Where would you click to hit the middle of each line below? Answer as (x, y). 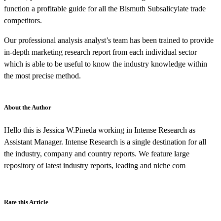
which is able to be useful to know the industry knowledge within (106, 64)
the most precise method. (42, 75)
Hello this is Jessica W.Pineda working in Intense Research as (100, 130)
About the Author (28, 107)
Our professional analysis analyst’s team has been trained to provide (109, 40)
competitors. (23, 20)
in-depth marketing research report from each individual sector (100, 52)
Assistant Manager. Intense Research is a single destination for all (105, 142)
